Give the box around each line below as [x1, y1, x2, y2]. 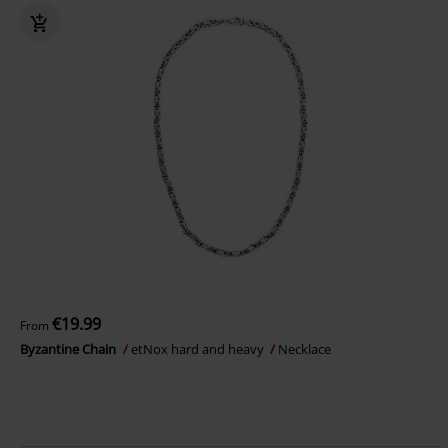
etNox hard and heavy [131, 340, 267, 358]
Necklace [278, 340, 331, 358]
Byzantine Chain [20, 340, 119, 358]
